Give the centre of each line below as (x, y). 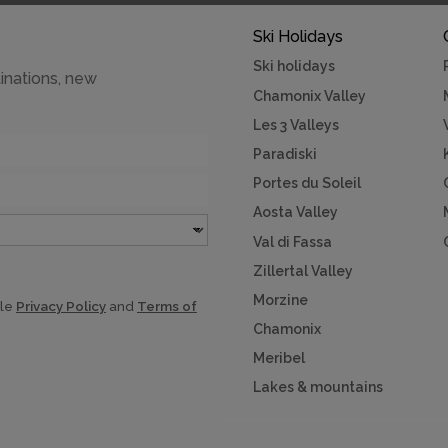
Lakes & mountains (318, 387)
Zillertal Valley (303, 270)
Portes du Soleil (307, 183)
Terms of (167, 306)
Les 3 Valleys (296, 124)
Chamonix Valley (310, 95)
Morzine (281, 299)
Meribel (279, 358)
